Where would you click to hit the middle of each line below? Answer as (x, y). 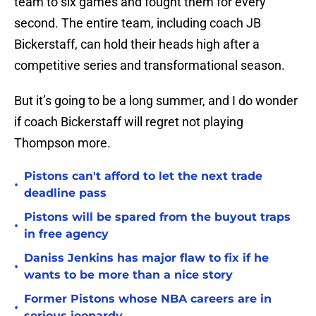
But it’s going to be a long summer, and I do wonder (156, 101)
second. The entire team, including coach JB (138, 23)
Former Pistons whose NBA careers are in (148, 299)
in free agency (66, 234)
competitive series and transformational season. (151, 66)
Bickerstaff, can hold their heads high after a (137, 44)
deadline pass (65, 193)
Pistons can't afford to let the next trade (143, 176)
